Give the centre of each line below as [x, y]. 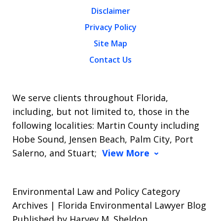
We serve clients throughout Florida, [90, 98]
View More [126, 153]
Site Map [110, 43]
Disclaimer [110, 11]
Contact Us [110, 60]
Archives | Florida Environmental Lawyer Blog [109, 205]
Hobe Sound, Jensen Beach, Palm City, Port [103, 139]
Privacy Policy [110, 27]
